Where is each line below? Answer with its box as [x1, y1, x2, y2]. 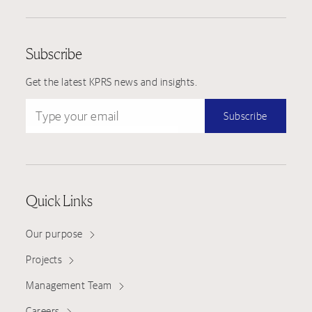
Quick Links [26, 192, 93, 210]
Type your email [26, 100, 97, 112]
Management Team [26, 279, 112, 292]
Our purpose [26, 228, 83, 240]
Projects [26, 253, 63, 266]
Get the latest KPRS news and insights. [26, 75, 198, 88]
